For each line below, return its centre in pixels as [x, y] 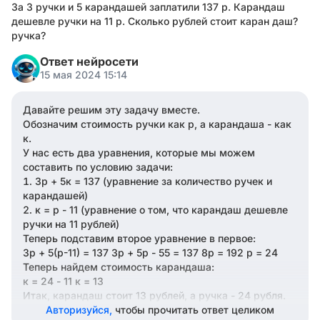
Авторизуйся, [80, 310]
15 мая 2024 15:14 [84, 75]
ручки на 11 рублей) [71, 224]
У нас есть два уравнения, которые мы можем [139, 152]
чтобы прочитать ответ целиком [195, 310]
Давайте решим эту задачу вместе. [111, 110]
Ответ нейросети [89, 61]
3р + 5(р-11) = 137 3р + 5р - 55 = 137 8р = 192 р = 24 [150, 252]
